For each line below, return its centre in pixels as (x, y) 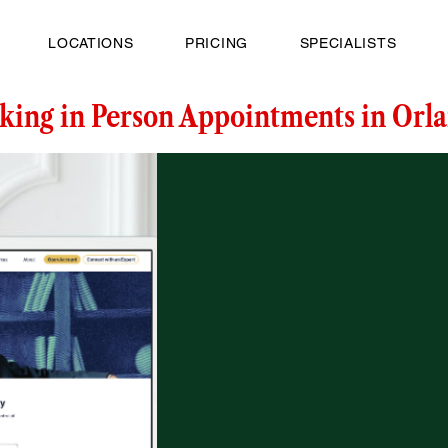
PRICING (216, 43)
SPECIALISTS (348, 43)
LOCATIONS (91, 43)
